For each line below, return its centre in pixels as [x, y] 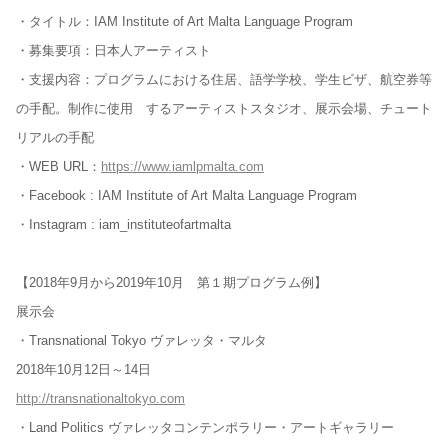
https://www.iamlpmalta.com [182, 166]
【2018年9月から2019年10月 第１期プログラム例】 [171, 282]
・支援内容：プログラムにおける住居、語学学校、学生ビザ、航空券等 [224, 79]
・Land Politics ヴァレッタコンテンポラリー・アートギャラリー [205, 427]
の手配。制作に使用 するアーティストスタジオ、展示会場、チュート [224, 108]
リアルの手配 [55, 137]
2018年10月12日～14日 [90, 369]
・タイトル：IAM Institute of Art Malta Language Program [184, 21]
